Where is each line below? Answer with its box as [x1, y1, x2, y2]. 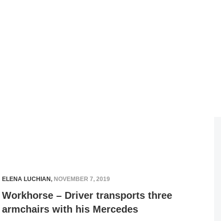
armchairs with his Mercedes [2, 204, 138, 215]
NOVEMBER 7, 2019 [54, 176, 110, 183]
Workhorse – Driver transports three [2, 190, 172, 201]
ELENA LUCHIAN [2, 176, 51, 183]
